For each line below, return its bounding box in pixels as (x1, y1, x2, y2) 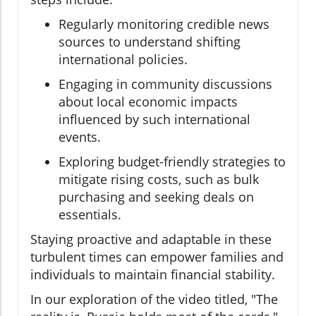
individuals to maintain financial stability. (30, 266, 275, 284)
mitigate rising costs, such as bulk (59, 171, 259, 188)
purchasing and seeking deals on (59, 188, 254, 206)
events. (59, 128, 101, 146)
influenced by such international (59, 111, 250, 128)
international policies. (59, 51, 188, 68)
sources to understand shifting (59, 33, 241, 51)
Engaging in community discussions (59, 75, 272, 93)
